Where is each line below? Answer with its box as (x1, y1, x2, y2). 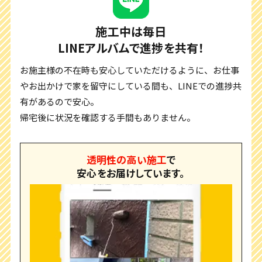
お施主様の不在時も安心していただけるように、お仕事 (20, 63, 240, 76)
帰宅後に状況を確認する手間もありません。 (20, 111, 196, 123)
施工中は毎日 (95, 22, 167, 40)
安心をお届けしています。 (77, 165, 185, 180)
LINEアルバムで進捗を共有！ (57, 39, 205, 56)
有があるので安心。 (20, 95, 99, 108)
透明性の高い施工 (86, 151, 167, 167)
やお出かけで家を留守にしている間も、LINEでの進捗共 (20, 79, 242, 92)
